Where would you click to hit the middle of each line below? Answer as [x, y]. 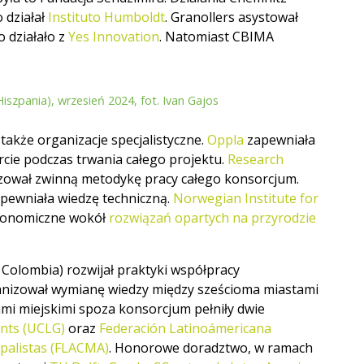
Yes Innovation [114, 37]
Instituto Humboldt [106, 17]
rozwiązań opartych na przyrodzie [212, 217]
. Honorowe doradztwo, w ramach [211, 347]
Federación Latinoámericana [185, 328]
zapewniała [279, 139]
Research [256, 159]
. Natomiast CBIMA [217, 37]
